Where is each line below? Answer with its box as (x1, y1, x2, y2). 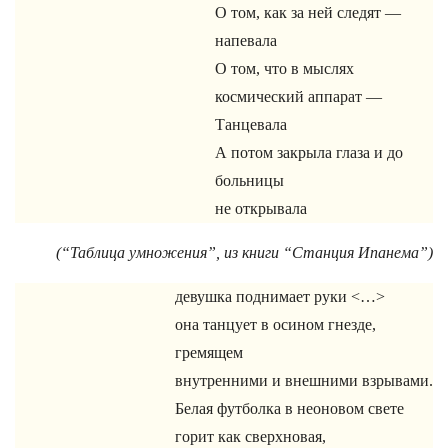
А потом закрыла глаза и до (215, 144, 403, 161)
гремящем (175, 344, 243, 361)
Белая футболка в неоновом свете (175, 400, 404, 417)
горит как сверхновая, (175, 428, 326, 445)
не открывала (215, 200, 307, 217)
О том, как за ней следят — (215, 4, 401, 21)
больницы (215, 172, 288, 189)
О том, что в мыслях (215, 60, 354, 77)
